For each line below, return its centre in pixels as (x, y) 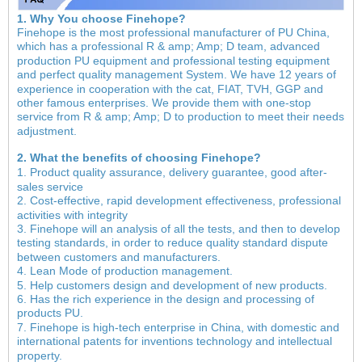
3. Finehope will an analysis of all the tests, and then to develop (179, 229)
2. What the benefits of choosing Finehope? (139, 158)
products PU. (50, 313)
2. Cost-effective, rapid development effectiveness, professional (179, 201)
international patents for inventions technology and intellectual (175, 341)
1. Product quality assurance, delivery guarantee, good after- (172, 173)
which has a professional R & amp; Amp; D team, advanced (168, 46)
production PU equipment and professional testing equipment (173, 61)
